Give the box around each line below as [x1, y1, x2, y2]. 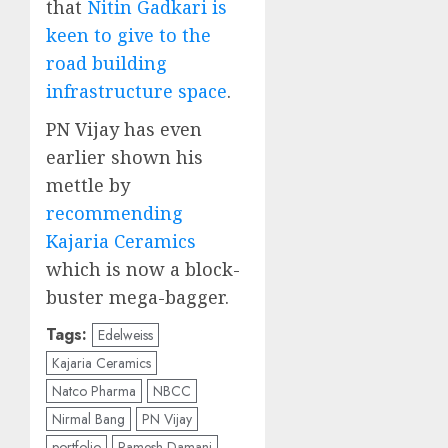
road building [46, 51, 167, 76]
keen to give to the [46, 23, 211, 48]
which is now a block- [46, 257, 240, 282]
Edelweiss [98, 325, 153, 346]
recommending [46, 201, 183, 226]
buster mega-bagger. [46, 285, 229, 310]
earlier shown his [46, 145, 203, 170]
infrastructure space [46, 79, 227, 104]
